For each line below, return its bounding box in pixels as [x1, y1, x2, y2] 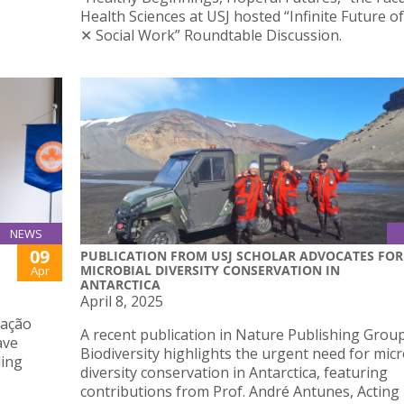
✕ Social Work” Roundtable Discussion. [80, 24, 342, 45]
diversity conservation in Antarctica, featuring [80, 363, 388, 383]
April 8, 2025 [80, 291, 163, 312]
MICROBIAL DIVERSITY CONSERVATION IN [80, 262, 340, 280]
